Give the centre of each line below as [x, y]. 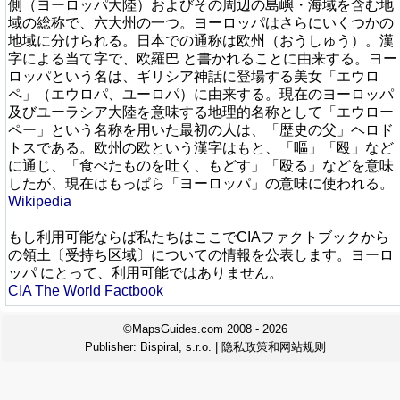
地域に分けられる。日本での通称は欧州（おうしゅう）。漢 [201, 41]
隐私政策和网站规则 [274, 347]
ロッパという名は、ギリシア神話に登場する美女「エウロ [194, 76]
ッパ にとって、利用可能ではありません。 [146, 273]
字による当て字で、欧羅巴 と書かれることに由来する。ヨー [203, 58]
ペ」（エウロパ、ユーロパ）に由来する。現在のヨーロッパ [201, 94]
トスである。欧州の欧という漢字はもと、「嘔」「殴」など [201, 148]
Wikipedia [40, 201]
